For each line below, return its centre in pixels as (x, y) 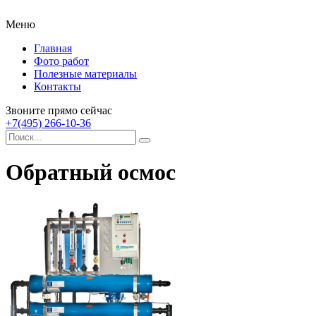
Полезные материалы (85, 74)
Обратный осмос (91, 172)
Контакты (57, 86)
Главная (53, 48)
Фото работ (61, 61)
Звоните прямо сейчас (59, 110)
